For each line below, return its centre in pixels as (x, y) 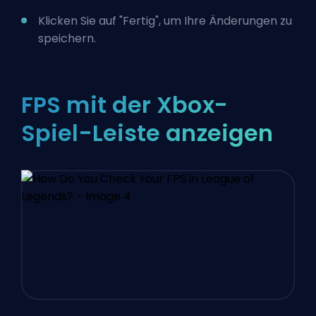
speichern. (67, 38)
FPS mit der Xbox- (124, 104)
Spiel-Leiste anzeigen (147, 133)
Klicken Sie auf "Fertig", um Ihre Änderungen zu (165, 20)
